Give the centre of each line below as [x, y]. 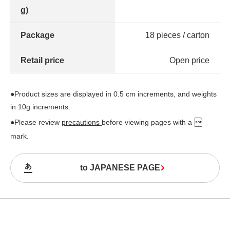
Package [37, 35]
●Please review [36, 122]
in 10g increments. [40, 107]
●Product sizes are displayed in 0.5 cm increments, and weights [113, 94]
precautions [82, 122]
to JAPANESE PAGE [120, 167]
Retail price [42, 60]
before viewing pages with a [148, 122]
